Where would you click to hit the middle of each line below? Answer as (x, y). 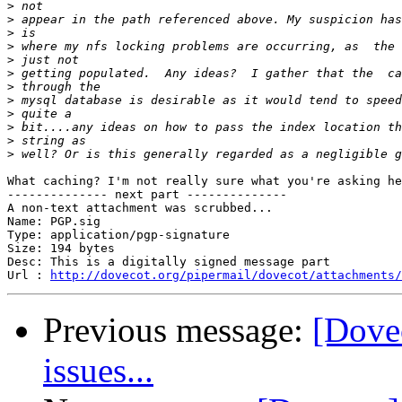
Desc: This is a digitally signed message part (169, 262)
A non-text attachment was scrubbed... (140, 208)
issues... (98, 371)
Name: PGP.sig (54, 222)
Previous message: (178, 330)
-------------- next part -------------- (147, 195)
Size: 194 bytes (61, 249)
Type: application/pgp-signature (118, 235)
